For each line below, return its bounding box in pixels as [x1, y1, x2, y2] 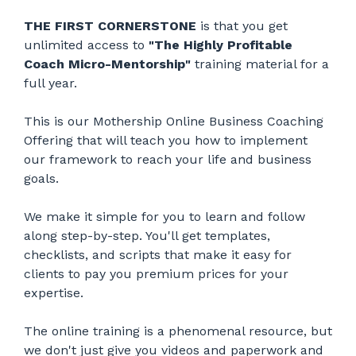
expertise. [24, 285, 83, 301]
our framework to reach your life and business [24, 152, 311, 168]
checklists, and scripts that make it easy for [24, 247, 292, 263]
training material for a [191, 56, 329, 72]
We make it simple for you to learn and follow [24, 209, 305, 225]
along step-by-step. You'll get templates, [24, 228, 270, 244]
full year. [24, 75, 77, 91]
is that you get [196, 18, 288, 34]
